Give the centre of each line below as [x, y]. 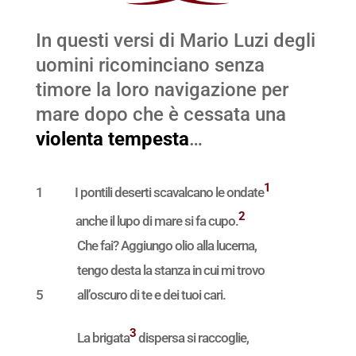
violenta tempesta [112, 139]
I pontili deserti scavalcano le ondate [169, 192]
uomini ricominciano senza [150, 65]
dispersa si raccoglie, [192, 337]
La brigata [103, 337]
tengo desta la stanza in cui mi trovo [170, 271]
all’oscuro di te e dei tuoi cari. [151, 295]
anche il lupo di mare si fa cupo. [157, 221]
